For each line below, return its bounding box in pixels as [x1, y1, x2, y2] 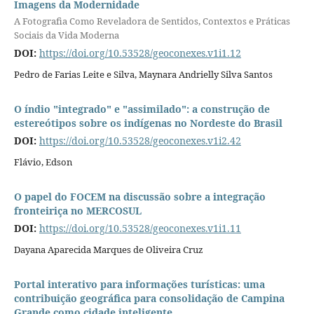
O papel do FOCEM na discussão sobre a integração [13, 190, 266, 204]
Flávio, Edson [13, 156, 72, 169]
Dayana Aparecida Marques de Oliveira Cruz [13, 243, 203, 257]
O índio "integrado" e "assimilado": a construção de [13, 102, 270, 116]
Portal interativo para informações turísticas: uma [13, 278, 265, 292]
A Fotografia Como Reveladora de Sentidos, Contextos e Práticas [13, 14, 290, 27]
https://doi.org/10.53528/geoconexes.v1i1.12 [39, 46, 241, 60]
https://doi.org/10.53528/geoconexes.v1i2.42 [39, 134, 241, 148]
